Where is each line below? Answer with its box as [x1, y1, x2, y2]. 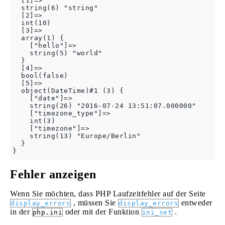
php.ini [32, 208, 62, 216]
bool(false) [13, 72, 68, 79]
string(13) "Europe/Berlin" [13, 132, 141, 140]
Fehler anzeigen [10, 168, 96, 181]
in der [10, 207, 32, 216]
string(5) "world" [13, 49, 102, 57]
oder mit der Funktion [63, 207, 142, 216]
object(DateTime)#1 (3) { [13, 87, 124, 94]
